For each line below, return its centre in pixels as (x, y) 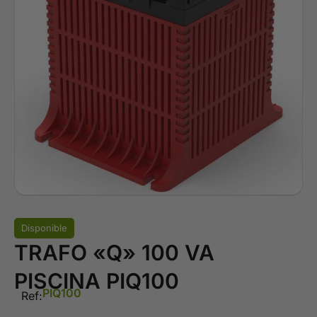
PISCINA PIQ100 (97, 281)
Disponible (44, 227)
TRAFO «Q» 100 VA (114, 252)
